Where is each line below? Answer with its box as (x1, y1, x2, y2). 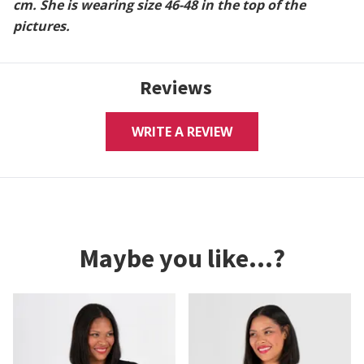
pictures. (13, 17, 70, 35)
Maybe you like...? (79, 242, 285, 275)
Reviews (139, 75, 212, 100)
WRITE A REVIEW (132, 123, 232, 141)
